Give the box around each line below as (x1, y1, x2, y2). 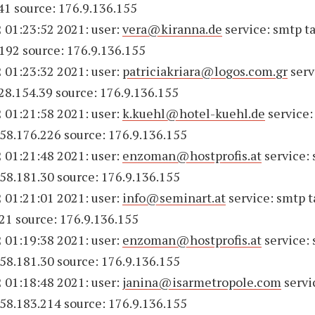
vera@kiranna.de (122, 20, 223, 37)
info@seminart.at (122, 189, 226, 206)
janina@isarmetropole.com (122, 274, 282, 290)
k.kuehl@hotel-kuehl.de (122, 105, 266, 122)
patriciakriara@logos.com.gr (122, 63, 288, 79)
